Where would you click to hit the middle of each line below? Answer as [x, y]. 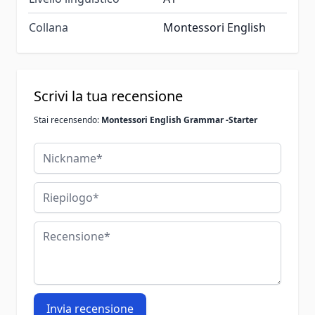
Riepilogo [58, 189]
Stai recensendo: [67, 120]
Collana [49, 27]
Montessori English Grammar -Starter [179, 120]
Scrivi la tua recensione [108, 96]
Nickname [60, 150]
